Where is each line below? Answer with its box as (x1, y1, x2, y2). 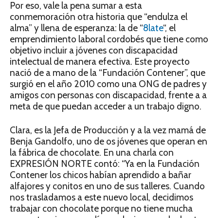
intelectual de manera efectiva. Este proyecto (10, 56, 190, 67)
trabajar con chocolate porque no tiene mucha (10, 203, 193, 214)
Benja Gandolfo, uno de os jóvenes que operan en (10, 136, 207, 147)
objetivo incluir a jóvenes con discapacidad (10, 45, 178, 56)
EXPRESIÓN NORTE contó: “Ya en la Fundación (10, 158, 200, 169)
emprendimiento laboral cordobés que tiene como (10, 34, 208, 45)
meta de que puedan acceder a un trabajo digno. (10, 101, 201, 112)
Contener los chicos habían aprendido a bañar (10, 169, 191, 181)
